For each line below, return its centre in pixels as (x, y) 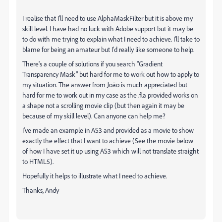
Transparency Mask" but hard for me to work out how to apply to (111, 74)
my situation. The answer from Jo (67, 84)
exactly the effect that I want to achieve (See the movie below (108, 140)
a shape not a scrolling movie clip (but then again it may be (103, 105)
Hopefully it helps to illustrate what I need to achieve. (95, 176)
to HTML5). (38, 161)
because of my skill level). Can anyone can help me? (94, 116)
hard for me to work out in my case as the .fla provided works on (110, 95)
